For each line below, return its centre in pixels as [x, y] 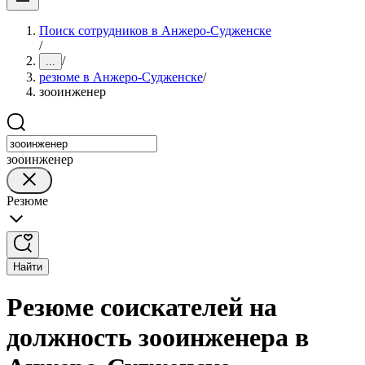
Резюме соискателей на [142, 308]
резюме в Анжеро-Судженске [121, 77]
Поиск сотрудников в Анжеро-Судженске [155, 31]
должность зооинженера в [158, 338]
